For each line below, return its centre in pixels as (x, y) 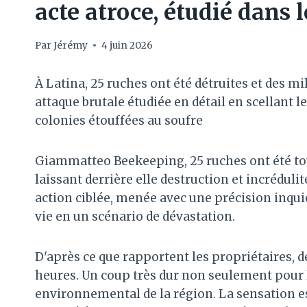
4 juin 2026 (127, 45)
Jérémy (71, 45)
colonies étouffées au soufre (119, 120)
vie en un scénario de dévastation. (135, 216)
